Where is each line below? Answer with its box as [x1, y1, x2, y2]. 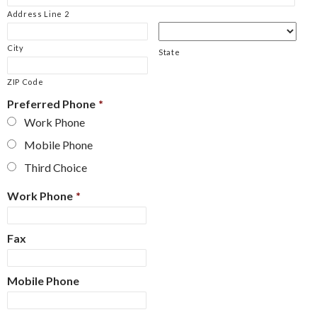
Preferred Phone [7, 97, 96, 110]
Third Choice [24, 161, 87, 174]
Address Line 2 [7, 9, 69, 18]
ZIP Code [7, 77, 44, 86]
